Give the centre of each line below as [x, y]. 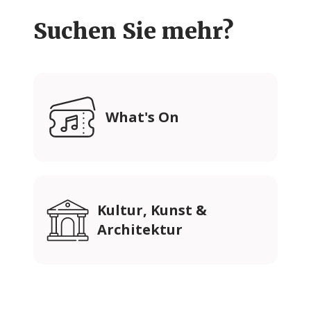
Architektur [140, 229]
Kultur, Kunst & [152, 210]
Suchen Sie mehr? [133, 31]
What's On [142, 117]
